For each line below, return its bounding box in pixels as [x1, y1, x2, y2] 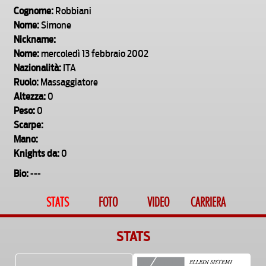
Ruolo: [14, 74, 39, 88]
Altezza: [14, 88, 46, 102]
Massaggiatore [39, 74, 98, 88]
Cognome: [14, 2, 53, 17]
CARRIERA [191, 197, 226, 209]
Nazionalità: [14, 59, 61, 74]
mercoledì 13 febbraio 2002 [39, 45, 148, 59]
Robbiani [53, 2, 91, 17]
